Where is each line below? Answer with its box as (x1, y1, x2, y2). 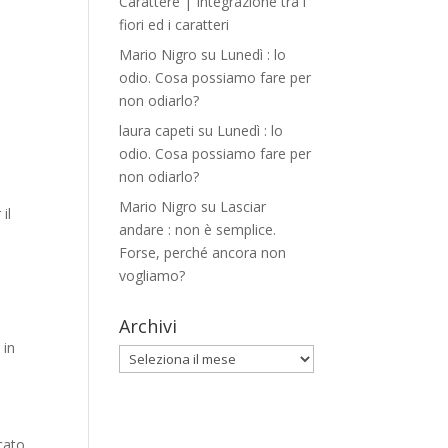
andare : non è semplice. (119, 220, 277, 239)
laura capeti (119, 121, 195, 140)
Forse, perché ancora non (119, 243, 287, 262)
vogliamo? (119, 266, 186, 285)
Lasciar (220, 197, 267, 216)
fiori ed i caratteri (119, 15, 230, 34)
